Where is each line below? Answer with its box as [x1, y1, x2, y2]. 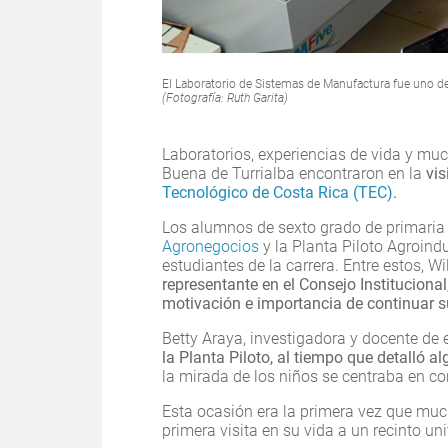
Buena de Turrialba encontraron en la [162, 164, 426, 184]
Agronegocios [162, 237, 263, 257]
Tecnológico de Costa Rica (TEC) [162, 183, 393, 203]
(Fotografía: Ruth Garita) [162, 91, 288, 106]
